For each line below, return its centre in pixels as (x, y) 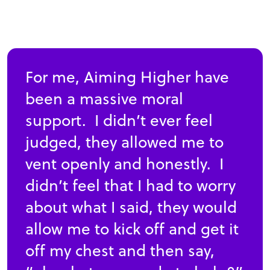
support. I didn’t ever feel (119, 121)
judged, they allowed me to (124, 142)
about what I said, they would (131, 207)
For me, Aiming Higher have (127, 77)
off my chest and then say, (120, 251)
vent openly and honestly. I (124, 164)
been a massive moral (104, 99)
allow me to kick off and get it (132, 229)
